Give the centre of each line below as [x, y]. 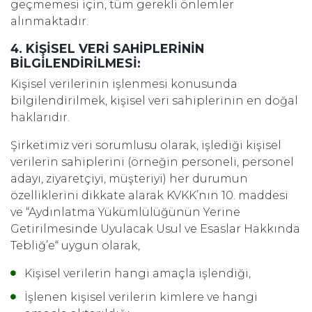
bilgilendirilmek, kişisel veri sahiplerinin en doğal [154, 101]
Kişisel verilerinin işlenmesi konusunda [124, 84]
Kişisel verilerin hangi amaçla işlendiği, [138, 273]
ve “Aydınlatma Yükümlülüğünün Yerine [125, 212]
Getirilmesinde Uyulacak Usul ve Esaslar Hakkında [155, 229]
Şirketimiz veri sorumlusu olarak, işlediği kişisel [146, 145]
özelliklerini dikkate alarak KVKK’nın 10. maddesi [149, 195]
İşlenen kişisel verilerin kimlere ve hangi [141, 297]
